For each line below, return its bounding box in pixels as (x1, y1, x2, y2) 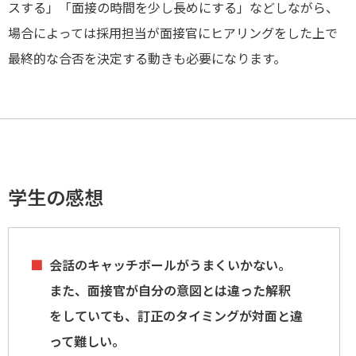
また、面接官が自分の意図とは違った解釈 (49, 281, 291, 300)
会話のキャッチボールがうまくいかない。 (49, 255, 291, 275)
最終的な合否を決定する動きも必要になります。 (8, 48, 286, 68)
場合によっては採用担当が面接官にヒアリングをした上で (8, 23, 338, 43)
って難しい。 (49, 331, 125, 351)
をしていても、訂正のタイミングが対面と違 (49, 306, 303, 326)
